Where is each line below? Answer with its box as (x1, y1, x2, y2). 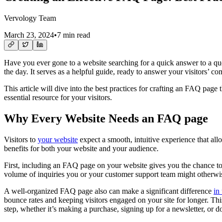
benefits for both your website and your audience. (4, 144, 159, 153)
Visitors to (4, 135, 38, 144)
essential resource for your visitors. (4, 93, 112, 102)
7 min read (57, 30, 90, 39)
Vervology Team (4, 13, 56, 22)
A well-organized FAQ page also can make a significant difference (4, 186, 214, 195)
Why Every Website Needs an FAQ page (4, 111, 208, 125)
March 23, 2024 (4, 30, 54, 39)
